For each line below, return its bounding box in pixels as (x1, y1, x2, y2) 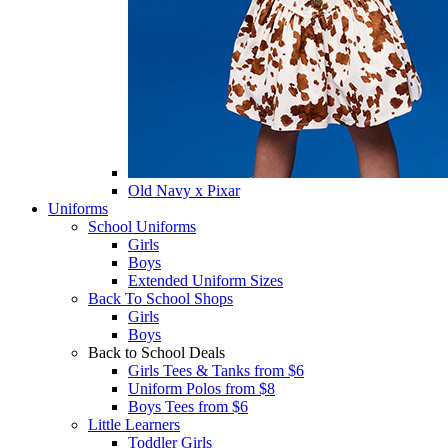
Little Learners (88, 416, 180, 433)
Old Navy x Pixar (128, 182, 240, 199)
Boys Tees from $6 (128, 398, 248, 415)
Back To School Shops (88, 290, 233, 307)
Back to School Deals (88, 344, 225, 361)
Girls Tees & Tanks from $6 (128, 362, 304, 379)
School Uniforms (88, 218, 196, 235)
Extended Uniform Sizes (128, 272, 283, 289)
